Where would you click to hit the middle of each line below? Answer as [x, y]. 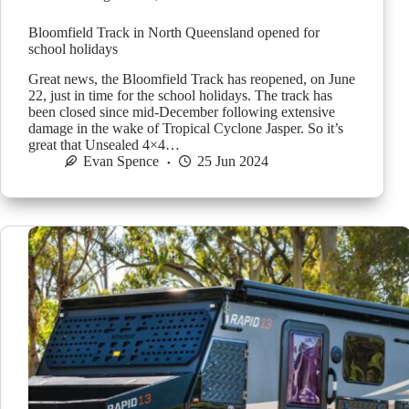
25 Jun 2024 [233, 161]
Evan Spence [121, 161]
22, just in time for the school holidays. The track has [180, 95]
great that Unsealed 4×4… [104, 144]
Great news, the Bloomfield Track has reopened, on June [192, 79]
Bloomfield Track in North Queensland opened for [174, 33]
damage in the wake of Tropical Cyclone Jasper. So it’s [186, 128]
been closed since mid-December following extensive [182, 111]
